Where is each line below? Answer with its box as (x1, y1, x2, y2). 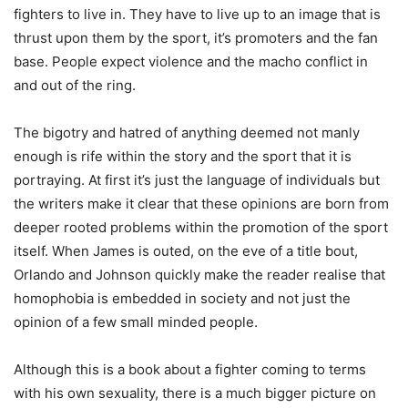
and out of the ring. (14, 76, 136, 94)
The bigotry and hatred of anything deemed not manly (14, 123, 360, 141)
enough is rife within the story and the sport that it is (14, 147, 352, 165)
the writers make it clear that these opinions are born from (14, 194, 389, 212)
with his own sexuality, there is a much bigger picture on (14, 383, 376, 402)
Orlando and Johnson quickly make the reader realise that (14, 265, 385, 283)
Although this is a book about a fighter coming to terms (14, 360, 366, 378)
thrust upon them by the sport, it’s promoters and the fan (14, 28, 378, 46)
